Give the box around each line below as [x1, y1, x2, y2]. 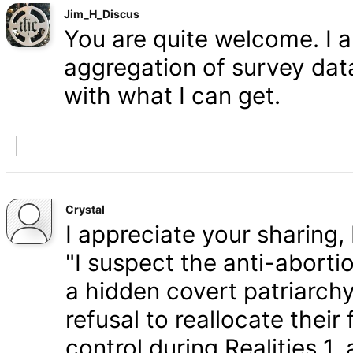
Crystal [65, 203, 105, 216]
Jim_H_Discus [64, 7, 139, 20]
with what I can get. [64, 81, 281, 110]
